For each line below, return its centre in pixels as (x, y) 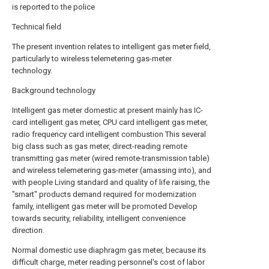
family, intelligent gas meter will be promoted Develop (105, 206)
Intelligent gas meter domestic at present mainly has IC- (107, 110)
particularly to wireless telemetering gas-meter (92, 59)
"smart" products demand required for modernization (104, 194)
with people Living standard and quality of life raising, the (111, 182)
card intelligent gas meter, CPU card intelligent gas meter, (110, 122)
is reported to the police (53, 7)
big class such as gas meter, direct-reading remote (100, 146)
